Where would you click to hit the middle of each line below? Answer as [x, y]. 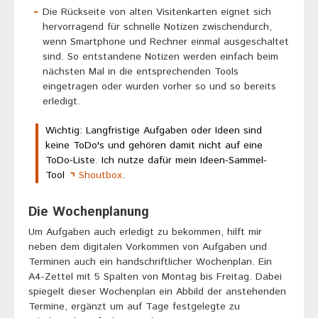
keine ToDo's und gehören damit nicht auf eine [154, 146]
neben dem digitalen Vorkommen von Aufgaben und [148, 247]
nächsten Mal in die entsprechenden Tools [141, 72]
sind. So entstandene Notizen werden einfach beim [160, 57]
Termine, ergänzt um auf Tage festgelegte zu [134, 307]
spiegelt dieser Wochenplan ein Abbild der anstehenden [157, 292]
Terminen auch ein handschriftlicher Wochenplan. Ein [150, 262]
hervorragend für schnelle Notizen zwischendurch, [157, 27]
